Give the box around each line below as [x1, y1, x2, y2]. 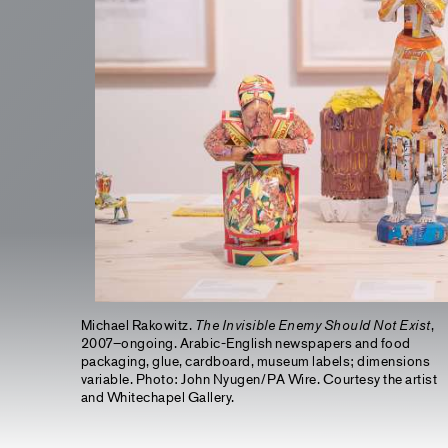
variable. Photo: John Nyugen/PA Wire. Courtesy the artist [80, 370, 438, 387]
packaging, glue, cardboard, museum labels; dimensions [80, 352, 431, 369]
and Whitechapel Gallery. [80, 388, 235, 405]
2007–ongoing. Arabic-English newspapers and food [80, 334, 411, 351]
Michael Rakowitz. [80, 316, 195, 333]
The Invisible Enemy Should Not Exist [194, 316, 431, 334]
